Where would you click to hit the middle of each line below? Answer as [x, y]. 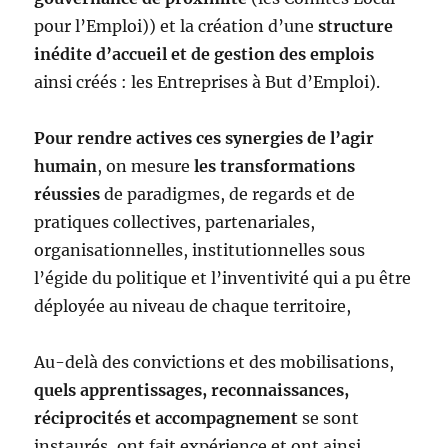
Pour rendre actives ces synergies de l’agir [204, 138]
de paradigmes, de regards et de [228, 194]
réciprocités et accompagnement [166, 418]
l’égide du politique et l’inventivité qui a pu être [223, 278]
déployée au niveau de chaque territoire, [195, 306]
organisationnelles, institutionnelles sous [200, 250]
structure [356, 26]
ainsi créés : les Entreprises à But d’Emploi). [207, 82]
